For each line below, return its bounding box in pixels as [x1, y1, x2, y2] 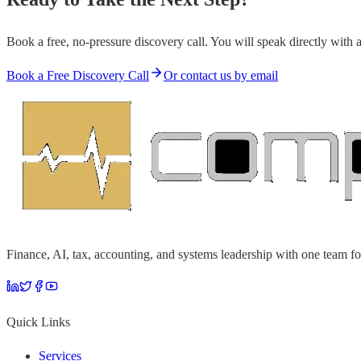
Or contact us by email [164, 68, 278, 82]
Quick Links [6, 314, 70, 329]
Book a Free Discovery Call [6, 68, 149, 82]
